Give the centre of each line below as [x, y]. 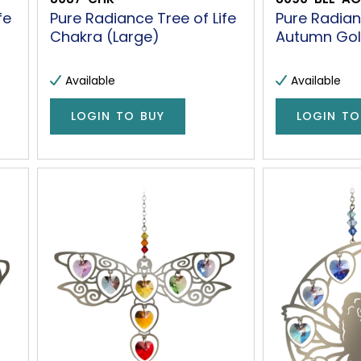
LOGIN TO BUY [118, 116]
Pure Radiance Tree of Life [143, 18]
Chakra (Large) [105, 36]
